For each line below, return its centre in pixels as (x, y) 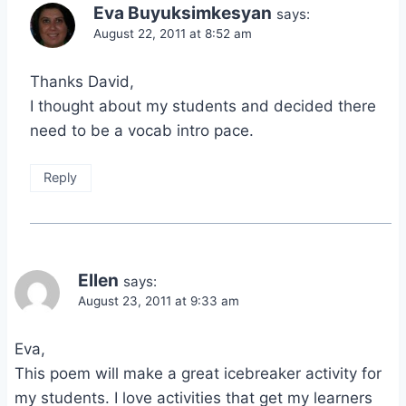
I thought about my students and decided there (203, 106)
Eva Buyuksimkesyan (183, 13)
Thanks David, (82, 81)
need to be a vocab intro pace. (142, 130)
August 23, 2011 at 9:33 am (159, 300)
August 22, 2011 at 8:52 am (173, 33)
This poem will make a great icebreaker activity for (198, 373)
